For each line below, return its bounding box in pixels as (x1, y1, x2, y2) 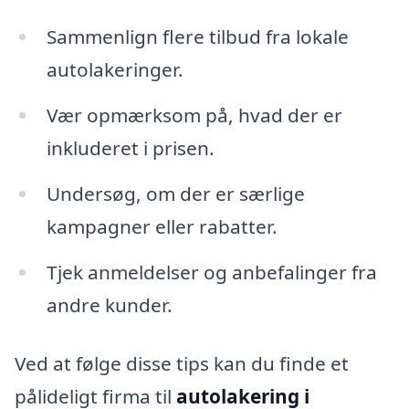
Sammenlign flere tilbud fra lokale (46, 24, 349, 50)
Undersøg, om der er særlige (46, 181, 305, 207)
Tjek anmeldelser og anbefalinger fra (46, 258, 377, 285)
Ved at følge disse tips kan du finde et (15, 350, 349, 376)
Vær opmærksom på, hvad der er (46, 102, 342, 129)
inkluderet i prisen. (46, 135, 215, 162)
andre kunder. (46, 291, 173, 318)
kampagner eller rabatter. (46, 214, 278, 240)
